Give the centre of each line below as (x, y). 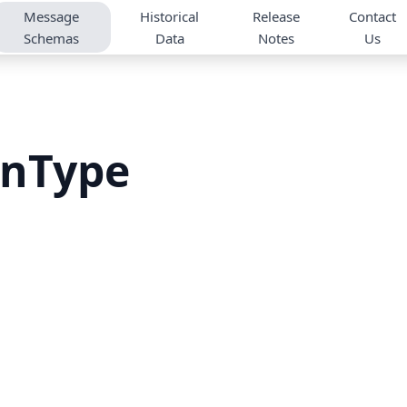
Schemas (51, 38)
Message (51, 16)
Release (277, 16)
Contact (373, 16)
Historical (170, 16)
